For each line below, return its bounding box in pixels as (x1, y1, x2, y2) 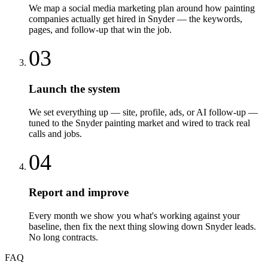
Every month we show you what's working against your (29, 210, 240, 221)
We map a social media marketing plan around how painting (29, 3, 255, 14)
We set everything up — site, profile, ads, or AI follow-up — (29, 106, 258, 117)
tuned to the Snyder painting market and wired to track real (29, 117, 250, 128)
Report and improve (29, 186, 129, 199)
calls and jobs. (29, 128, 82, 139)
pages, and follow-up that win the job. (29, 25, 172, 35)
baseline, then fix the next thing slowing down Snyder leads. (29, 221, 256, 232)
